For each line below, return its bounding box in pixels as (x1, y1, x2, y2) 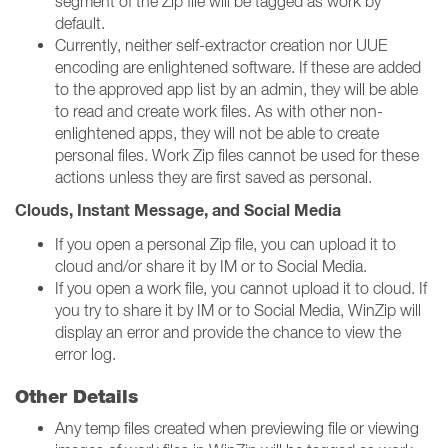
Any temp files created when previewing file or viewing (55, 419, 419, 437)
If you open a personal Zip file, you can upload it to (55, 235, 396, 253)
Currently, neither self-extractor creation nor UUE (55, 36, 387, 54)
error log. (55, 345, 116, 363)
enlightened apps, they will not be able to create (55, 124, 379, 142)
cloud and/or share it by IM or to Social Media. (55, 257, 367, 275)
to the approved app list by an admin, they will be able (55, 80, 418, 98)
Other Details (15, 386, 138, 407)
